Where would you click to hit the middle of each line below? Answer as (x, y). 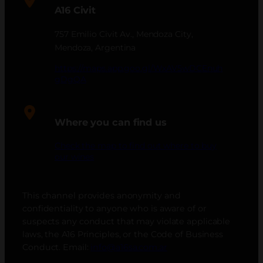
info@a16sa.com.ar (129, 247)
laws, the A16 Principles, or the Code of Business (123, 234)
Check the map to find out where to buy (136, 145)
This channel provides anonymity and (102, 195)
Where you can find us (111, 122)
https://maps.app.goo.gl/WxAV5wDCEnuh (139, 68)
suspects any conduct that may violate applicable (127, 221)
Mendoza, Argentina (95, 48)
